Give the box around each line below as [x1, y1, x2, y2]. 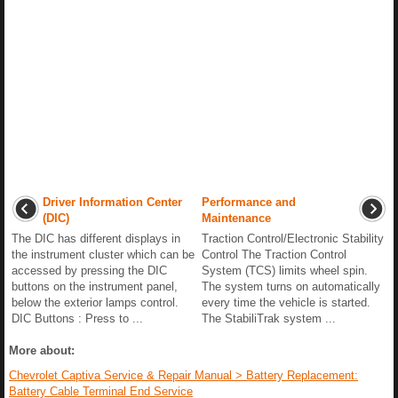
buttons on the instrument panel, [12, 279, 178, 293]
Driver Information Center [43, 195, 182, 209]
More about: [9, 343, 75, 357]
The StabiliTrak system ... [202, 311, 336, 325]
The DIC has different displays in [12, 231, 180, 245]
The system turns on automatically [202, 279, 380, 293]
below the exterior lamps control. [12, 295, 179, 309]
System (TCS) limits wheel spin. [202, 263, 368, 277]
